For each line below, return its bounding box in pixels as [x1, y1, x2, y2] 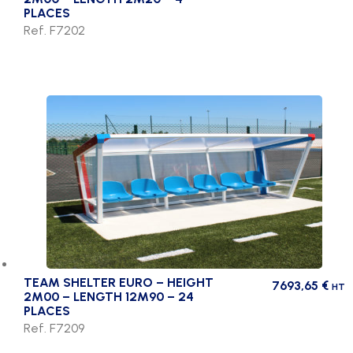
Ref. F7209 [24, 321, 84, 336]
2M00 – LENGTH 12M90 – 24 [24, 289, 194, 305]
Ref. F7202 [24, 23, 85, 39]
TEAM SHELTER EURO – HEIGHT [24, 275, 214, 291]
